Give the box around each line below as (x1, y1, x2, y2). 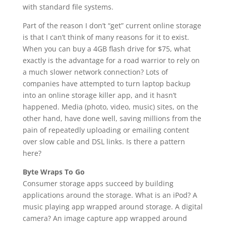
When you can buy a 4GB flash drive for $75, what (22, 44, 191, 53)
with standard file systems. (22, 2, 114, 12)
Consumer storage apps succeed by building (22, 179, 174, 188)
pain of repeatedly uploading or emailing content (22, 125, 189, 135)
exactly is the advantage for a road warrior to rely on (22, 55, 200, 65)
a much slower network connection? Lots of (22, 67, 168, 77)
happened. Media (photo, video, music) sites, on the (22, 102, 198, 111)
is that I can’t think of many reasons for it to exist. (22, 32, 189, 42)
